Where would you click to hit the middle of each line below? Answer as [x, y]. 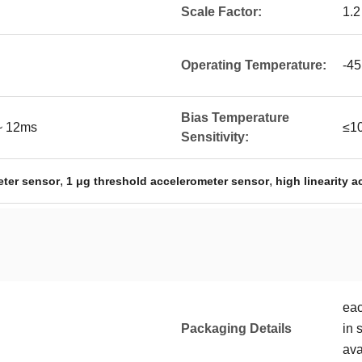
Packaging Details [236, 328]
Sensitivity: [215, 137]
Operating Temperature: [254, 65]
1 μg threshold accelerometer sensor [168, 181]
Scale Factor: [221, 12]
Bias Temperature [235, 118]
